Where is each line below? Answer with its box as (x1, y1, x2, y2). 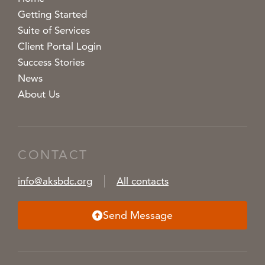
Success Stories (18, 56, 85, 69)
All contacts (117, 175, 169, 188)
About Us (18, 88, 60, 101)
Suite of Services (18, 24, 90, 37)
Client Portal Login (18, 40, 101, 53)
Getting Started (18, 8, 87, 21)
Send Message (103, 208, 173, 222)
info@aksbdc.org (18, 175, 92, 188)
